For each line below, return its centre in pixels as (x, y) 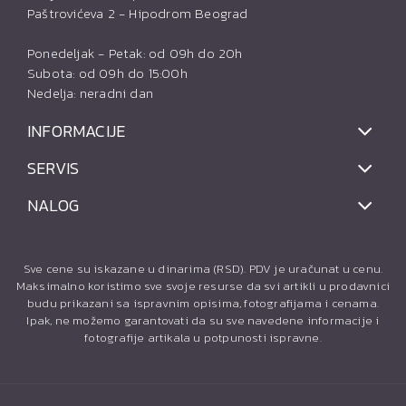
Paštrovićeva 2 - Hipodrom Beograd (138, 14)
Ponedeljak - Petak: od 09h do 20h (135, 53)
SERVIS (53, 169)
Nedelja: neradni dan (90, 93)
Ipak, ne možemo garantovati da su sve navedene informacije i (203, 321)
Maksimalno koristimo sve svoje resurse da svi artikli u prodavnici (203, 286)
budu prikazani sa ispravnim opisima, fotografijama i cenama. (203, 304)
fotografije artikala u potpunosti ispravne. (203, 338)
